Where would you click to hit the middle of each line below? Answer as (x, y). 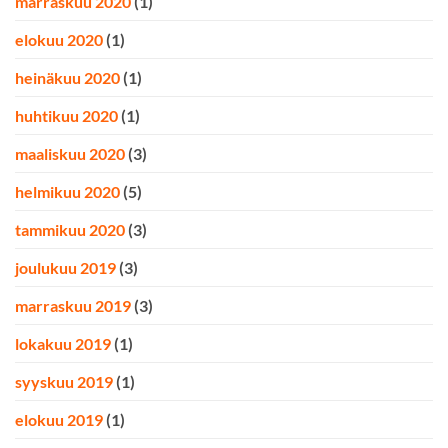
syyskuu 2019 (64, 382)
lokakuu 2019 (63, 344)
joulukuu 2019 (65, 268)
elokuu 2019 (59, 420)
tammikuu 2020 (70, 230)
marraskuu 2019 (73, 306)
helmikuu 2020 (67, 192)
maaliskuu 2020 (70, 154)
